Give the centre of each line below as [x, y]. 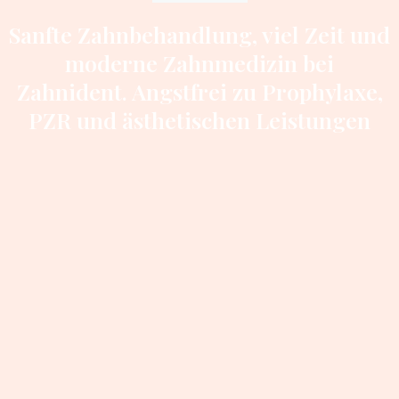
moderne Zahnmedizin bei [199, 63]
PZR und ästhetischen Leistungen [199, 120]
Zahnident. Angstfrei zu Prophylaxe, [199, 92]
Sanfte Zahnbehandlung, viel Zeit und [199, 35]
